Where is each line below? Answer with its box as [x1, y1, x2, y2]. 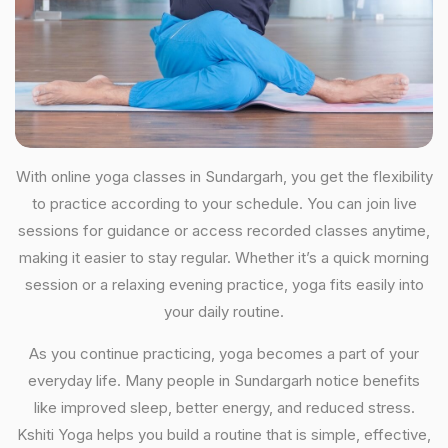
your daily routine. [164, 302, 284, 321]
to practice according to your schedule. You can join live [31, 194, 417, 213]
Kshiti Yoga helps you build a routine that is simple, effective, [17, 425, 431, 444]
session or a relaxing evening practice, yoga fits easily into [24, 275, 424, 294]
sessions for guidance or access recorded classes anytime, [18, 221, 430, 240]
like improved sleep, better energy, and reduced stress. [33, 398, 415, 417]
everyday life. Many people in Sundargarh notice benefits [28, 371, 420, 390]
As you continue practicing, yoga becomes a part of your [29, 344, 419, 363]
